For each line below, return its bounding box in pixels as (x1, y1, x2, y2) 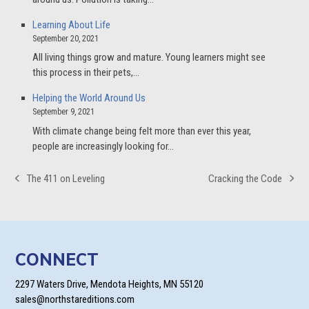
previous (14, 179, 49, 191)
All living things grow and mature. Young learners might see (32, 51, 266, 63)
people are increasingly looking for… (32, 139, 175, 152)
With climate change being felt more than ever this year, (32, 124, 252, 137)
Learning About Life (32, 18, 111, 31)
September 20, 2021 (32, 33, 99, 43)
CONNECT (15, 249, 99, 270)
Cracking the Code (208, 172, 282, 185)
